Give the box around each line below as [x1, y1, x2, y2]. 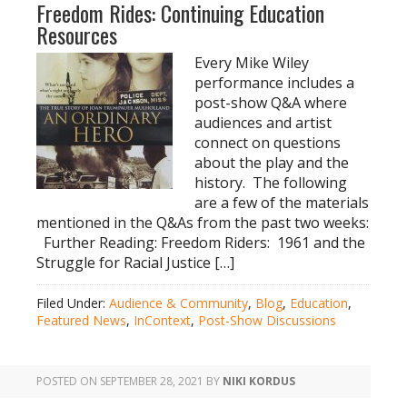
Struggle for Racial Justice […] [36, 253, 234, 273]
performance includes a [194, 73, 354, 93]
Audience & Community [109, 294, 248, 312]
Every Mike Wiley [194, 53, 309, 73]
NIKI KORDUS [223, 373, 295, 389]
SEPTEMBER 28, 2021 [100, 373, 203, 389]
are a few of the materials [194, 193, 369, 213]
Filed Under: [36, 294, 109, 312]
